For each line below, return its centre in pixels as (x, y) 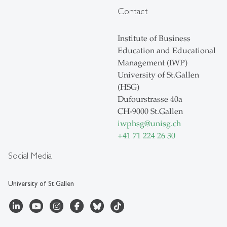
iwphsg (131, 124)
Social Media (30, 156)
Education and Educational (167, 51)
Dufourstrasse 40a (150, 100)
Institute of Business (154, 39)
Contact (133, 11)
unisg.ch (166, 124)
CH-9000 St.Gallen (150, 112)
